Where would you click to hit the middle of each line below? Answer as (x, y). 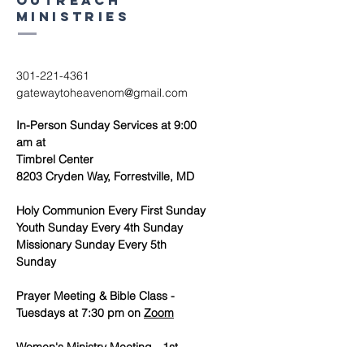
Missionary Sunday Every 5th (91, 245)
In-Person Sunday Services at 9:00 (106, 125)
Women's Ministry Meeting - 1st (97, 347)
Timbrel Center (55, 159)
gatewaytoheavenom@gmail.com (102, 93)
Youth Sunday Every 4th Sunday (100, 227)
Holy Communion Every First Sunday (111, 210)
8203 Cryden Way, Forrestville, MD (105, 176)
